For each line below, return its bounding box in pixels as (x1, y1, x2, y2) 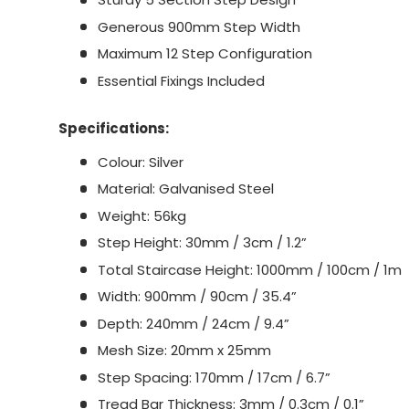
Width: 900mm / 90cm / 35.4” (97, 287, 297, 307)
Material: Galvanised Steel (97, 179, 274, 199)
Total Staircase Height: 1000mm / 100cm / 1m (97, 259, 402, 279)
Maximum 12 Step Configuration (97, 44, 312, 64)
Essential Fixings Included (97, 70, 265, 90)
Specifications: (58, 118, 169, 138)
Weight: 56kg (97, 205, 186, 225)
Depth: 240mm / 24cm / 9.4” (97, 313, 289, 333)
